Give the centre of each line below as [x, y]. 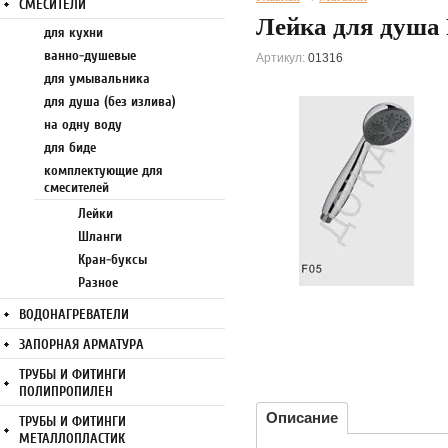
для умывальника [97, 78]
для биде [70, 147]
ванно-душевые [90, 55]
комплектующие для [103, 170]
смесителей [76, 187]
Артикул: [280, 58]
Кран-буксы [112, 259]
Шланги [100, 236]
